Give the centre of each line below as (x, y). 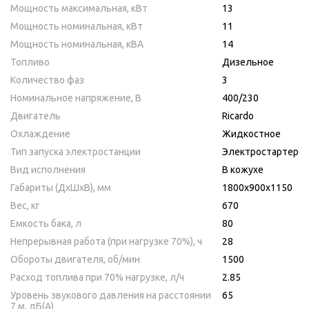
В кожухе (243, 170)
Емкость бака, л (46, 224)
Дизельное (248, 62)
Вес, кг (25, 206)
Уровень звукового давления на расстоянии (111, 296)
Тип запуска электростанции (76, 152)
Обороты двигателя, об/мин (75, 260)
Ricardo (238, 116)
